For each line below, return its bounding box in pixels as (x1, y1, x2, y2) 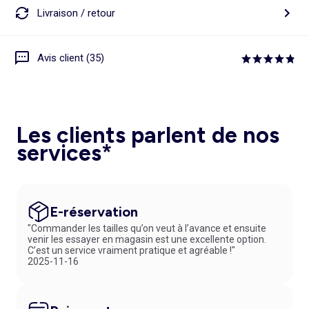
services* (17, 140, 112, 167)
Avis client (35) (37, 51, 104, 64)
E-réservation (50, 203, 138, 221)
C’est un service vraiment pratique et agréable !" (28, 245, 235, 257)
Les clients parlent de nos (17, 122, 279, 149)
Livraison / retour (37, 6, 115, 19)
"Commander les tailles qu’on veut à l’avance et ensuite (28, 223, 266, 235)
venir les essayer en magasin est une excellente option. (28, 234, 266, 246)
